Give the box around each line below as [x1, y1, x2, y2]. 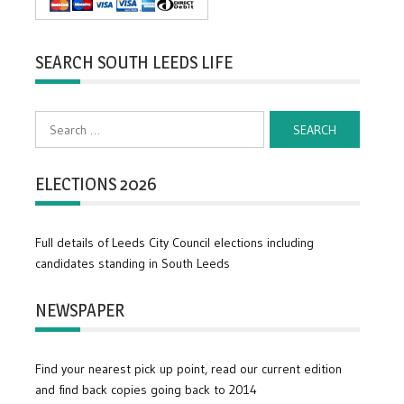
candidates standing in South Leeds [35, 255, 231, 272]
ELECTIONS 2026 [35, 173, 158, 196]
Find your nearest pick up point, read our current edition [35, 361, 343, 378]
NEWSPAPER [35, 299, 125, 322]
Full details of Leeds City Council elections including [35, 234, 315, 252]
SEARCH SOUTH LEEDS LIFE [35, 51, 234, 74]
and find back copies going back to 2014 [35, 381, 258, 399]
